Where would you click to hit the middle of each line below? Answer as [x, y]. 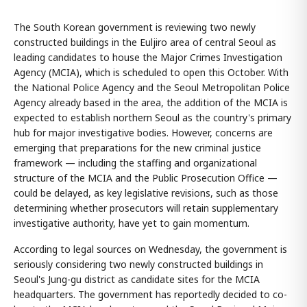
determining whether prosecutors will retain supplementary [146, 208]
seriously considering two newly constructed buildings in [138, 265]
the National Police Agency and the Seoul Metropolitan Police [152, 88]
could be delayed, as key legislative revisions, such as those [146, 193]
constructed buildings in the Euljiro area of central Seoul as [145, 42]
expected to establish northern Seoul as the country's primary [152, 118]
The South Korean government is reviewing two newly [135, 27]
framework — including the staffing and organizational [135, 163]
